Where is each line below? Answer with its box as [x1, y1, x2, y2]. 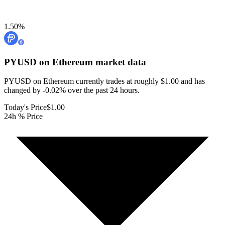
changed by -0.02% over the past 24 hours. [4, 86, 140, 95]
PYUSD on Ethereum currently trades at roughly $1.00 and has [4, 77, 205, 86]
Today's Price [4, 103, 47, 112]
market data [93, 56, 146, 67]
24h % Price [4, 112, 43, 121]
